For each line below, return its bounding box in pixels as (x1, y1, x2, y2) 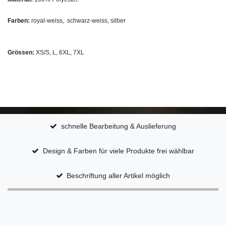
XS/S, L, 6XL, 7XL (36, 48, 84, 56)
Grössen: (8, 48, 36, 56)
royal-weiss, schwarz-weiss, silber (30, 17, 126, 24)
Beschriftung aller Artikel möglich (67, 171, 171, 180)
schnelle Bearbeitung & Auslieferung (61, 122, 176, 130)
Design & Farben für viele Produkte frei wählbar (42, 146, 194, 155)
